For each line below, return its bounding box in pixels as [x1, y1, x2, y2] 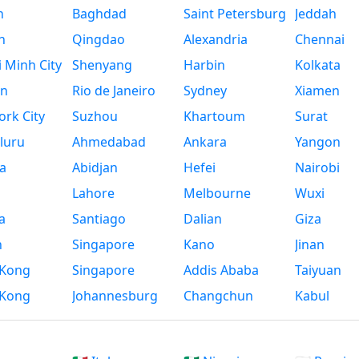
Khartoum [184, 107, 245, 126]
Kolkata [294, 56, 341, 75]
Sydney [184, 82, 227, 100]
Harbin [184, 56, 225, 75]
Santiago [72, 210, 127, 228]
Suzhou [72, 107, 119, 126]
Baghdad [72, 5, 127, 23]
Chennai [294, 30, 345, 49]
